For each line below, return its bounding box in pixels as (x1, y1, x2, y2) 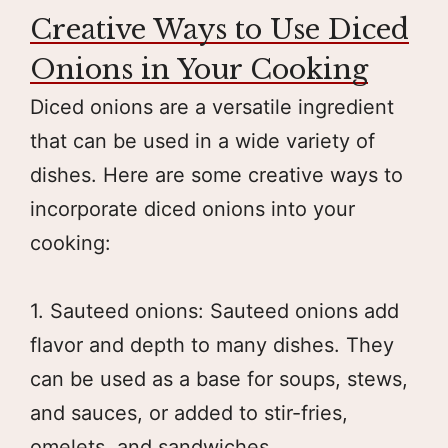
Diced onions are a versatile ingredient (30, 94, 394, 119)
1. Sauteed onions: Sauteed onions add (30, 298, 399, 323)
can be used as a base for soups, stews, (30, 366, 408, 391)
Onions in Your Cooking (30, 52, 368, 86)
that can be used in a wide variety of (30, 128, 375, 153)
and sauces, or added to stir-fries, (30, 400, 348, 425)
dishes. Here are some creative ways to (30, 162, 403, 187)
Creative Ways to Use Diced (30, 12, 409, 46)
